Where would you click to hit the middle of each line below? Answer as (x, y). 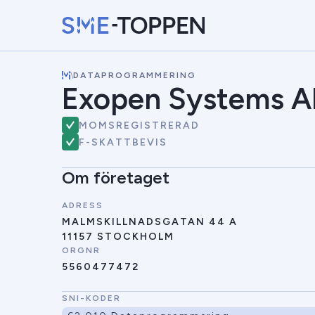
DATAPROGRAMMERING (135, 75)
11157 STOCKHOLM (118, 237)
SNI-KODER (91, 298)
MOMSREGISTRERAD (139, 125)
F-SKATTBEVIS (123, 142)
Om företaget (116, 178)
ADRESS (83, 205)
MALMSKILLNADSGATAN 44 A (150, 222)
